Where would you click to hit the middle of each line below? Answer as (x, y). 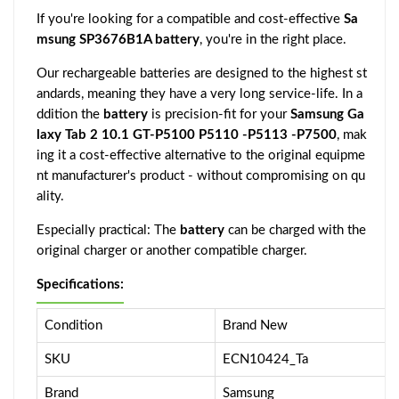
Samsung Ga (327, 114)
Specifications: (80, 284)
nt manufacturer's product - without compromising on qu (201, 175)
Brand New (255, 325)
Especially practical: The (108, 230)
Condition (73, 325)
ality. (50, 196)
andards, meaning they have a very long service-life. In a (199, 94)
